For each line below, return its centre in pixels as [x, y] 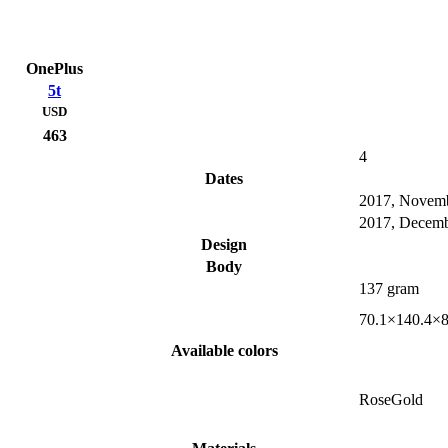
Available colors [224, 351]
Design [224, 245]
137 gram [389, 289]
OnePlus [54, 69]
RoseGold [391, 400]
